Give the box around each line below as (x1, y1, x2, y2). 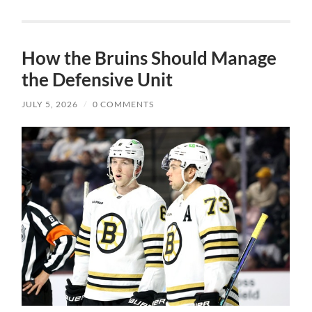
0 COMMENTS (93, 99, 155, 110)
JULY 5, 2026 (22, 99, 79, 110)
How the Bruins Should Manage (22, 47, 277, 70)
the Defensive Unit (22, 68, 173, 91)
